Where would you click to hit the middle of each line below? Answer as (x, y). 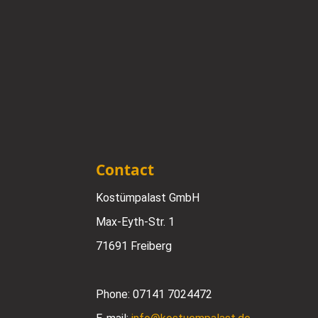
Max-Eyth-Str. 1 (136, 221)
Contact (125, 169)
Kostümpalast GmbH (148, 197)
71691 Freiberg (134, 246)
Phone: (115, 294)
